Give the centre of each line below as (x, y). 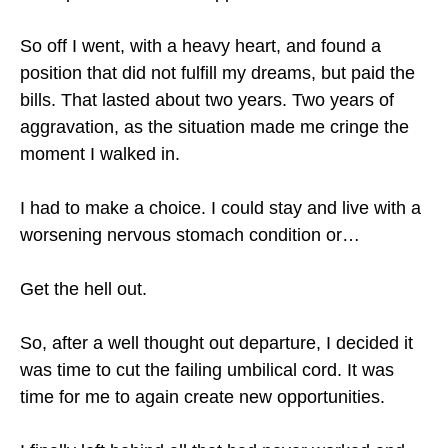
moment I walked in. (100, 154)
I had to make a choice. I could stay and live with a (220, 208)
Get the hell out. (83, 289)
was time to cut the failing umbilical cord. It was (207, 370)
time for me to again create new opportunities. (202, 397)
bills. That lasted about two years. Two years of (207, 100)
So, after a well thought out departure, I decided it (216, 343)
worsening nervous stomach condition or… (190, 235)
